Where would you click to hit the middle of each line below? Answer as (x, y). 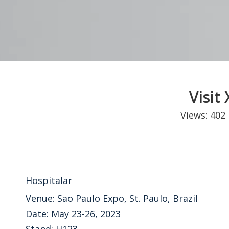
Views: (195, 115)
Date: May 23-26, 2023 (73, 214)
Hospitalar (49, 180)
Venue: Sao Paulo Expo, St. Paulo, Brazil (112, 198)
